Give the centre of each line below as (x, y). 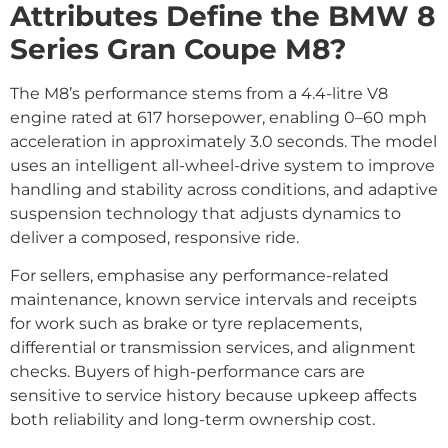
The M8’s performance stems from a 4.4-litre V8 (199, 93)
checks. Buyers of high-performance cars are (187, 371)
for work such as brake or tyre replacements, (186, 323)
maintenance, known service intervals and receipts (213, 299)
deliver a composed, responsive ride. (154, 237)
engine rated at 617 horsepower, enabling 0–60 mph (218, 117)
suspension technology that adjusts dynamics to (205, 213)
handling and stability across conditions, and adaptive (224, 189)
